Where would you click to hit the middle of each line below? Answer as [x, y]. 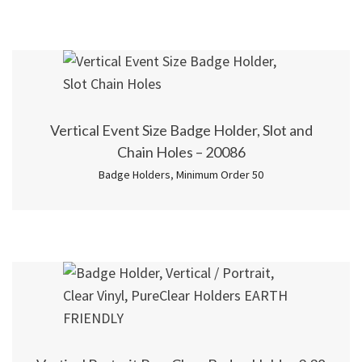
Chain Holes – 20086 [181, 152]
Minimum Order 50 [220, 175]
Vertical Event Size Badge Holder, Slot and [181, 130]
